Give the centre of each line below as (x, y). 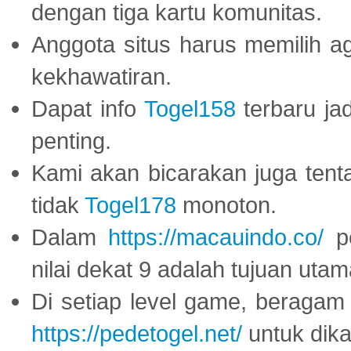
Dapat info (88, 108)
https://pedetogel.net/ (137, 333)
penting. (71, 140)
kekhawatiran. (101, 76)
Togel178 (130, 204)
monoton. (226, 204)
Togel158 (190, 108)
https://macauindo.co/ (216, 237)
